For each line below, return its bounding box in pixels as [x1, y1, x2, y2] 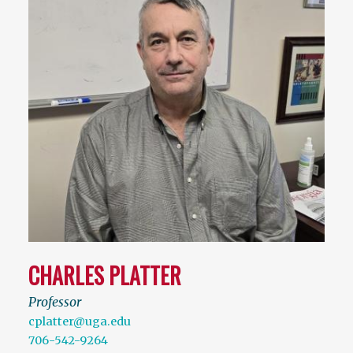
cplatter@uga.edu [28, 314, 131, 329]
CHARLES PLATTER [28, 259, 181, 292]
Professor [28, 294, 81, 310]
